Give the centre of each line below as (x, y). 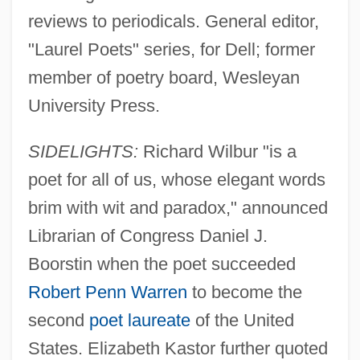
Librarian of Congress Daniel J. (147, 235)
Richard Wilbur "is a (217, 151)
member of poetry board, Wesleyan (164, 77)
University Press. (94, 105)
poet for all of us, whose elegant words (176, 179)
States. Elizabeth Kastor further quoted (178, 348)
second (58, 320)
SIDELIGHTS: (83, 151)
